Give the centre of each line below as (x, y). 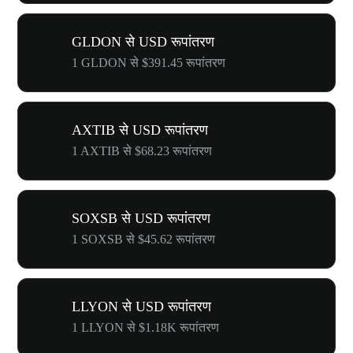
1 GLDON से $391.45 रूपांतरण (149, 62)
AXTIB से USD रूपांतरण (140, 130)
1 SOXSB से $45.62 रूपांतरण (143, 239)
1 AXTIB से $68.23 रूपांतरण (142, 150)
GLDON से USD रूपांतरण (143, 41)
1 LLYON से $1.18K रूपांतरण (145, 327)
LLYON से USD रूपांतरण (141, 306)
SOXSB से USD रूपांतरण (141, 218)
